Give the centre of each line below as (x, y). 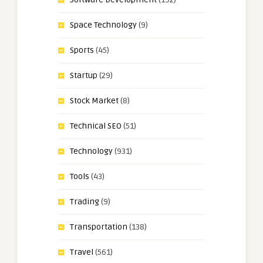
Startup (84, 76)
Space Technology (103, 25)
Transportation (99, 227)
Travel (82, 252)
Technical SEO (96, 126)
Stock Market (94, 101)
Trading (85, 202)
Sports (82, 50)
